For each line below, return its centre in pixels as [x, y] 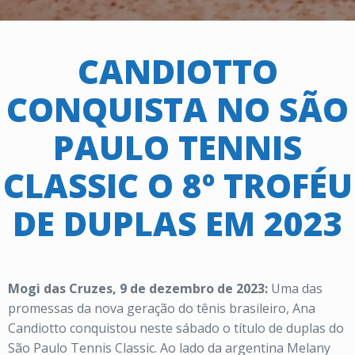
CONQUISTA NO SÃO [177, 109]
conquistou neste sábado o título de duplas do [207, 328]
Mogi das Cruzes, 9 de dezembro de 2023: [139, 288]
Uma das [297, 288]
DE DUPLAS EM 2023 [177, 223]
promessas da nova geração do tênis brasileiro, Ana [162, 308]
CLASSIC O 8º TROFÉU [177, 185]
